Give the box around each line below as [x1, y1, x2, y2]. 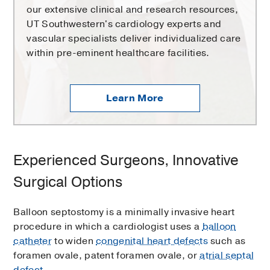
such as [207, 234, 246, 248]
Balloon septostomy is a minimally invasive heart [13, 206, 235, 219]
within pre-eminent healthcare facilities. [27, 46, 210, 60]
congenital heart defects [96, 234, 208, 248]
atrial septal [199, 249, 254, 263]
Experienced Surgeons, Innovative [13, 151, 239, 171]
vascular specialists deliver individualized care [27, 32, 241, 46]
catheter [13, 234, 52, 248]
